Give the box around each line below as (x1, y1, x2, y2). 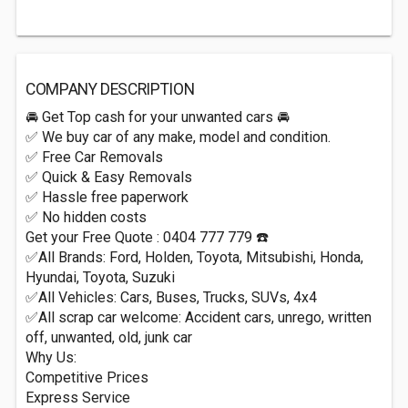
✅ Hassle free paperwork (25, 189, 189, 206)
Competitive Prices (25, 369, 148, 386)
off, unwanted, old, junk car (25, 329, 192, 346)
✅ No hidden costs (25, 209, 147, 226)
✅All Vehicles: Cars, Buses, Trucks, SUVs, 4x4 (25, 289, 317, 306)
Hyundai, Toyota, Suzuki (25, 269, 175, 286)
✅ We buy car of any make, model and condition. (25, 128, 331, 146)
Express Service (25, 389, 130, 406)
